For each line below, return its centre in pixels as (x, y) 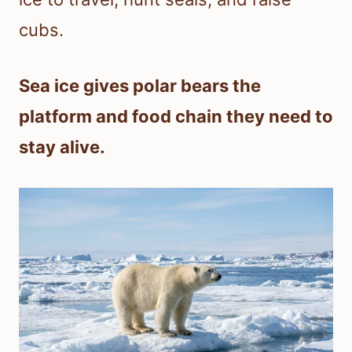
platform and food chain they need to (176, 117)
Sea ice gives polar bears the (140, 86)
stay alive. (62, 147)
